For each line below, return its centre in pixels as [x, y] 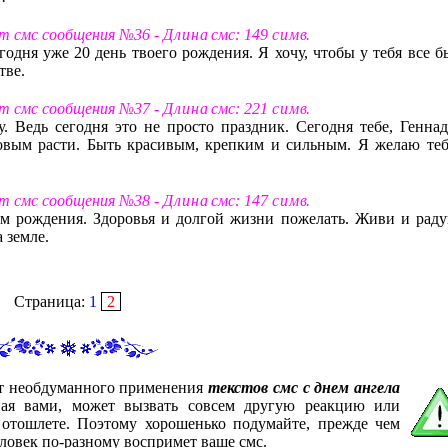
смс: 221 [239, 108]
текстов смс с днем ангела [304, 387]
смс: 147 [239, 200]
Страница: [51, 301]
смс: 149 [239, 34]
